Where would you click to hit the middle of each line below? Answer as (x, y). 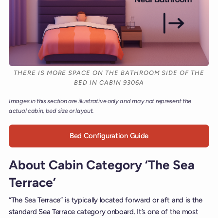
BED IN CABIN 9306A (109, 83)
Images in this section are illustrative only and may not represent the (100, 101)
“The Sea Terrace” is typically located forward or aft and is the (106, 200)
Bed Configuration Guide (109, 136)
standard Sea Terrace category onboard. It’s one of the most (104, 212)
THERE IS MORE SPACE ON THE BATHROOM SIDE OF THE (109, 73)
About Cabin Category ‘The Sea (102, 165)
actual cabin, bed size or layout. (52, 111)
